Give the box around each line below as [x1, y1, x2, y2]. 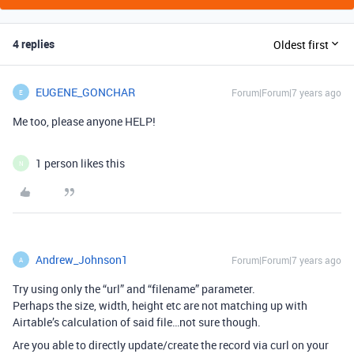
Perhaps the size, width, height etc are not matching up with [13, 298, 307, 313]
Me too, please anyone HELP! [13, 114, 156, 129]
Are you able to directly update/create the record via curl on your [13, 337, 329, 352]
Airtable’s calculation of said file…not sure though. [13, 314, 261, 330]
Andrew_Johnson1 [36, 252, 128, 267]
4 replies [13, 36, 55, 51]
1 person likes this [36, 156, 125, 171]
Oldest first [273, 36, 329, 52]
